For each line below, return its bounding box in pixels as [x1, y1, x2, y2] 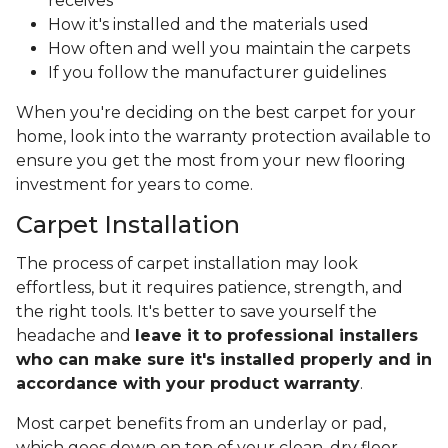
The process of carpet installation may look [16, 254, 358, 274]
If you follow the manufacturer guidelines [48, 63, 386, 83]
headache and [16, 326, 135, 346]
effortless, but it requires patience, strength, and [16, 278, 403, 298]
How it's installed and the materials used [48, 15, 369, 35]
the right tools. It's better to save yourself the [16, 302, 377, 322]
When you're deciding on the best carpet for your [16, 103, 416, 123]
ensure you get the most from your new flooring [16, 151, 406, 171]
